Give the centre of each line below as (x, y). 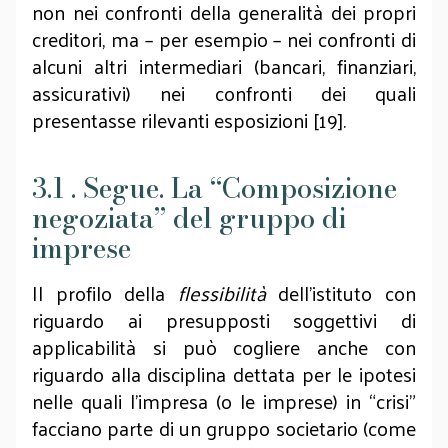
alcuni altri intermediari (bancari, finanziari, (224, 66)
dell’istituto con (341, 293)
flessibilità (221, 293)
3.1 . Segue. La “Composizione (214, 188)
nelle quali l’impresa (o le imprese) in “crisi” (224, 401)
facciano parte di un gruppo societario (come (224, 428)
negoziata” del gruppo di (189, 218)
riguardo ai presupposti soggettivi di (224, 320)
